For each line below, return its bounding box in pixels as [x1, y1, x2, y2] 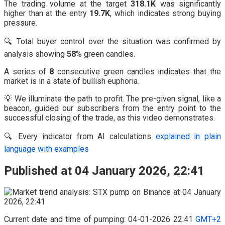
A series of [4, 66, 50, 76]
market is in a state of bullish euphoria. [4, 76, 139, 86]
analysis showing [4, 49, 67, 59]
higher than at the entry [4, 8, 90, 18]
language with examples [4, 144, 89, 154]
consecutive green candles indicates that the [54, 66, 221, 76]
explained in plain [155, 131, 221, 141]
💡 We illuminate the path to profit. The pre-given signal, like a [4, 93, 221, 103]
